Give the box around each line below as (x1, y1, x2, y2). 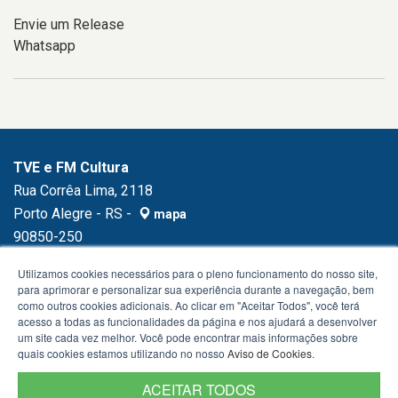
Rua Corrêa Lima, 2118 (13, 182, 153, 199)
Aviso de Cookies (227, 346, 312, 361)
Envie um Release (13, 16, 124, 33)
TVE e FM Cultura (13, 159, 129, 176)
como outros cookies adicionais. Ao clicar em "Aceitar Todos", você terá (18, 298, 360, 313)
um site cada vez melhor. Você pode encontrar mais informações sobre (18, 330, 358, 345)
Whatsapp (13, 37, 76, 54)
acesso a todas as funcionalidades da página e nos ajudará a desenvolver (18, 314, 377, 329)
